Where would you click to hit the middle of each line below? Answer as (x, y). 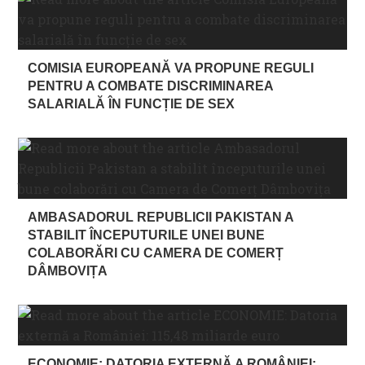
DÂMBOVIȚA (68, 270)
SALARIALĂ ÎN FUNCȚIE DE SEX (132, 103)
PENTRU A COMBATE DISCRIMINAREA (151, 86)
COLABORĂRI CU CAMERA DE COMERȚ (156, 253)
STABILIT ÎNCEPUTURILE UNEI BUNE (147, 235)
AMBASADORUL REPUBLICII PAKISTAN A (161, 217)
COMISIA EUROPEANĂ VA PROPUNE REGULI (171, 68)
